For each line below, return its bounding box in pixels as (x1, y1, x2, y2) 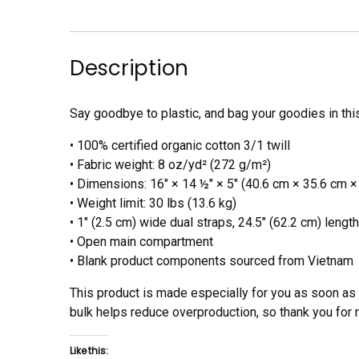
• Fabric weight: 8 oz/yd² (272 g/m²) (70, 156, 271, 172)
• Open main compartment (70, 233, 213, 249)
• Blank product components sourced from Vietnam (70, 252, 353, 268)
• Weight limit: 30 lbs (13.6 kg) (70, 195, 236, 211)
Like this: (70, 343, 108, 357)
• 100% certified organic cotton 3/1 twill (70, 137, 290, 153)
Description (70, 53, 189, 83)
